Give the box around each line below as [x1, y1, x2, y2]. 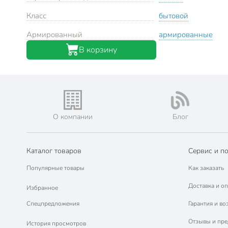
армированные [159, 30, 213, 40]
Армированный [26, 30, 82, 40]
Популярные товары [26, 164, 84, 173]
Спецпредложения [26, 199, 79, 208]
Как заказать [188, 164, 224, 173]
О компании [52, 112, 93, 122]
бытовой [159, 11, 188, 21]
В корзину [78, 44, 117, 56]
